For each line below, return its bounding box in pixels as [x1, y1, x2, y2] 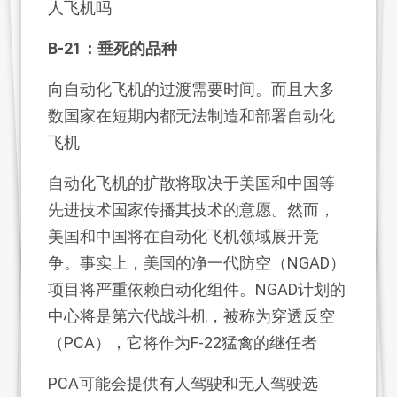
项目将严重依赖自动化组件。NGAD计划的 [48, 280, 346, 299]
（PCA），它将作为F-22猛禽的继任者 [48, 333, 317, 352]
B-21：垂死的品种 [48, 39, 177, 58]
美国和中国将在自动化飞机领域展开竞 [48, 227, 319, 245]
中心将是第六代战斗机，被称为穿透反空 [48, 307, 335, 325]
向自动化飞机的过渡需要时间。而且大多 [48, 80, 335, 98]
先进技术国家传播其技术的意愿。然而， [48, 200, 335, 219]
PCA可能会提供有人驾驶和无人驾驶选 [48, 374, 318, 393]
